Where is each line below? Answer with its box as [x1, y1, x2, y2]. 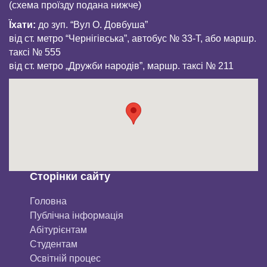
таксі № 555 [9, 46, 61, 57]
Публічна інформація [30, 210, 123, 221]
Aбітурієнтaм [30, 224, 87, 235]
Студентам [30, 238, 77, 249]
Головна [30, 195, 67, 206]
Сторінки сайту [30, 170, 110, 182]
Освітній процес [30, 253, 101, 263]
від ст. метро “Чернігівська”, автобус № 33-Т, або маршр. [9, 33, 256, 44]
